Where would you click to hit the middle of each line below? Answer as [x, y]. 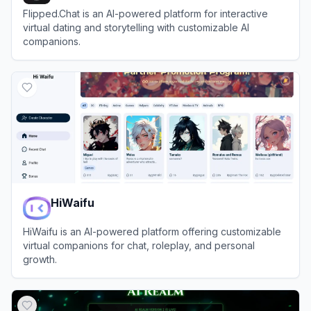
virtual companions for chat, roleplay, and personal [139, 245]
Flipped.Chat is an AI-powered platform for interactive [145, 14]
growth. [40, 259]
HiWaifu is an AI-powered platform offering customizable [152, 232]
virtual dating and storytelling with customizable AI [136, 27]
